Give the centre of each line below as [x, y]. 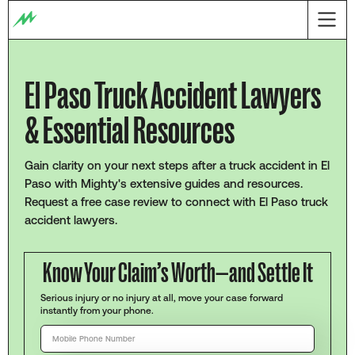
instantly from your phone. [97, 310]
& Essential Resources [129, 131]
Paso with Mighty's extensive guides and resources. [163, 183]
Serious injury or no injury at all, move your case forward [161, 297]
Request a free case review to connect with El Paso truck [176, 202]
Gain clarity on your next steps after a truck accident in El [177, 165]
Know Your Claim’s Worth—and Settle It [177, 273]
